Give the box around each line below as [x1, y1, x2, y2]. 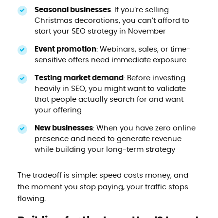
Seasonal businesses [34, 6, 111, 14]
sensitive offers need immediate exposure [34, 56, 186, 64]
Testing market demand [34, 74, 124, 82]
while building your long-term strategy [34, 145, 175, 153]
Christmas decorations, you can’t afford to [34, 17, 189, 24]
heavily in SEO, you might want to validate [34, 85, 186, 92]
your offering [34, 106, 82, 114]
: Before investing [123, 74, 185, 82]
